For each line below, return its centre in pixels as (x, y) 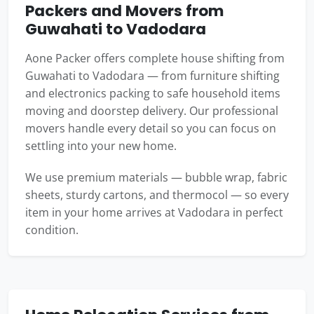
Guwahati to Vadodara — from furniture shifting (152, 76)
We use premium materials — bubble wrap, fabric (156, 178)
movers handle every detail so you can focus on (151, 129)
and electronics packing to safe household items (153, 94)
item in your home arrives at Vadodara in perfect (154, 213)
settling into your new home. (101, 146)
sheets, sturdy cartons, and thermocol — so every (157, 195)
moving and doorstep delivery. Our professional (152, 111)
